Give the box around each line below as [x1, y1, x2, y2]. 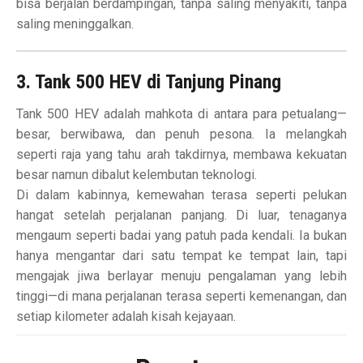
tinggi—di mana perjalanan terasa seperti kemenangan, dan [16, 288, 347, 305]
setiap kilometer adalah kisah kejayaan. [16, 309, 236, 325]
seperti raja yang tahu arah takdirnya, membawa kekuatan [16, 147, 347, 163]
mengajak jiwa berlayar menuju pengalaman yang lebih [16, 268, 347, 284]
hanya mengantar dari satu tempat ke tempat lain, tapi [16, 248, 347, 264]
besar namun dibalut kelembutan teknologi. [16, 167, 257, 183]
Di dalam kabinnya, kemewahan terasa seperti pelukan [16, 187, 347, 203]
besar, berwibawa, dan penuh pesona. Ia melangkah [16, 126, 347, 143]
